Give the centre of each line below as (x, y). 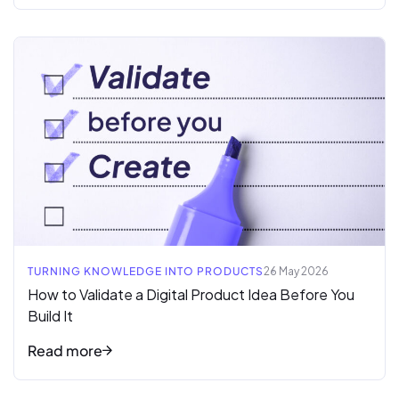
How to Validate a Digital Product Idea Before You (191, 294)
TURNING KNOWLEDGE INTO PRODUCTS (146, 271)
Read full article (64, 46)
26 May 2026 (296, 271)
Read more (65, 350)
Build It (50, 315)
